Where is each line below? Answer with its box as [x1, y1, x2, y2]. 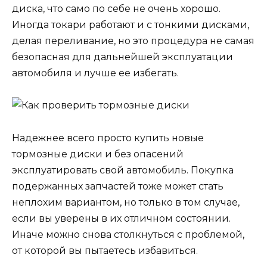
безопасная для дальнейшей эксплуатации [12, 51, 233, 63]
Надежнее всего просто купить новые [12, 132, 204, 144]
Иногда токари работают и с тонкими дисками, [12, 19, 249, 31]
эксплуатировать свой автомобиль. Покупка [12, 164, 234, 176]
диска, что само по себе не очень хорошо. [12, 3, 221, 15]
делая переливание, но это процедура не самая [12, 35, 254, 47]
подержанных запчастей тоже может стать [12, 180, 223, 192]
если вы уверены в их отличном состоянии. [12, 212, 231, 224]
